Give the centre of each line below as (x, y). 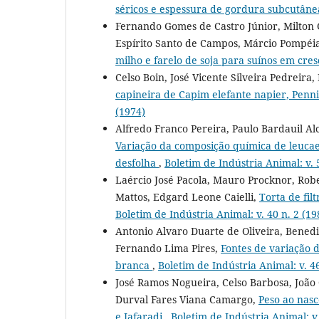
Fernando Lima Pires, (168, 248)
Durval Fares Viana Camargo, (187, 299)
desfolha (137, 162)
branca (134, 265)
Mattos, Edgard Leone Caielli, (187, 197)
